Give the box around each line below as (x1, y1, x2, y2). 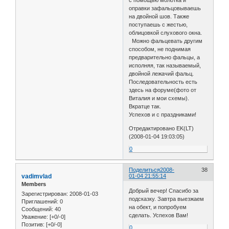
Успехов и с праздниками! (129, 111, 197, 118)
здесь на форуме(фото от (129, 86, 197, 93)
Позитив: (21, 221, 44, 228)
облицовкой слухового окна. (129, 29, 202, 36)
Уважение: (21, 214, 48, 220)
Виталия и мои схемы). (129, 95, 190, 101)
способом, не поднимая (129, 45, 191, 52)
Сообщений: (21, 206, 53, 213)
